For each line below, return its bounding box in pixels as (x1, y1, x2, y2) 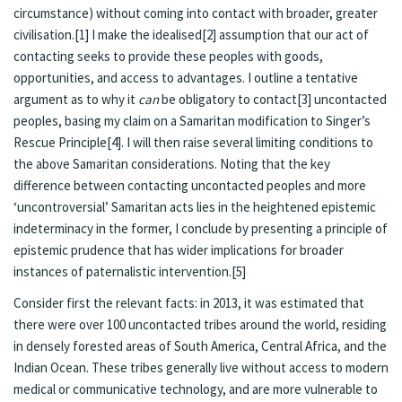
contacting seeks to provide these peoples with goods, (13, 47, 323, 65)
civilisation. (13, 25, 74, 43)
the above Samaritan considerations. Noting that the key (13, 154, 330, 172)
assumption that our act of (216, 25, 369, 43)
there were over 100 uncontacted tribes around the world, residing (13, 315, 387, 333)
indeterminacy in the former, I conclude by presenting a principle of (13, 219, 388, 237)
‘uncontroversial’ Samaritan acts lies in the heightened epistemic (13, 197, 376, 215)
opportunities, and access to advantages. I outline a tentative (13, 68, 358, 86)
